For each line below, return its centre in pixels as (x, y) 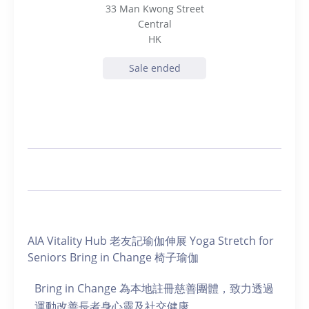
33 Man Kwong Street (154, 9)
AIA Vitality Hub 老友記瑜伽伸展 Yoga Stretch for (151, 241)
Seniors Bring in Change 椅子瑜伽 (113, 257)
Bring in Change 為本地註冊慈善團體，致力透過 (154, 288)
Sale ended (154, 68)
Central (154, 24)
